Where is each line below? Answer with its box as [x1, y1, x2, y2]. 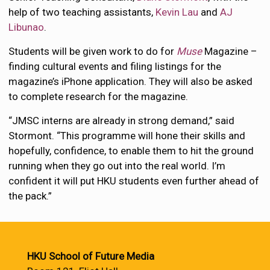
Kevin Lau [155, 6, 199, 18]
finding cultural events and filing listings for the [8, 60, 222, 72]
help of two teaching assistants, [8, 6, 156, 18]
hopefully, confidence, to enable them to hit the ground [8, 145, 254, 157]
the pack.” [8, 190, 52, 202]
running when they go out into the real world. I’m [8, 160, 226, 172]
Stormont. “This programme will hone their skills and [8, 130, 246, 142]
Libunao [8, 21, 45, 33]
